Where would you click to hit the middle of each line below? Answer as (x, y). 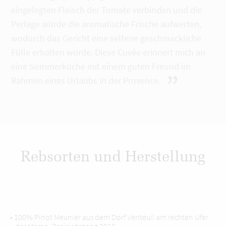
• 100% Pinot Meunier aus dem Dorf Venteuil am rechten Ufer (109, 217)
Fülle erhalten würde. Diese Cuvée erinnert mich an (108, 52)
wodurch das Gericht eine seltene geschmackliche (106, 38)
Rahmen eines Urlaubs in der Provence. (87, 80)
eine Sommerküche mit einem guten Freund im (101, 66)
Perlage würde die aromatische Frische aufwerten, (106, 24)
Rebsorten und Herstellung (113, 158)
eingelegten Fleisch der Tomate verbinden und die (107, 10)
